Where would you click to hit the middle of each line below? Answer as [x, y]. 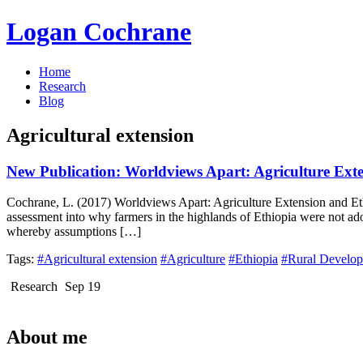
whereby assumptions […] [74, 232]
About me [47, 337]
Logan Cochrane [99, 32]
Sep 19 [83, 287]
